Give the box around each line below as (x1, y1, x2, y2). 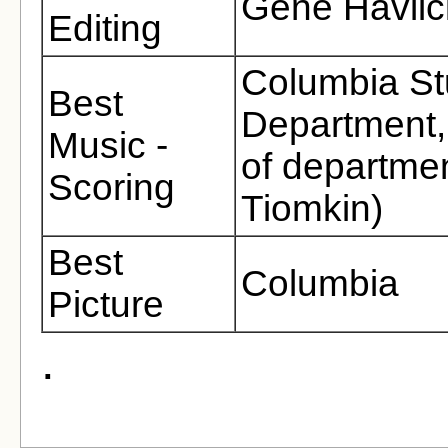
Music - (48, 125, 168, 167)
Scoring (48, 167, 175, 209)
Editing (48, 8, 162, 50)
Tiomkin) (241, 188, 383, 230)
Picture (48, 284, 164, 326)
